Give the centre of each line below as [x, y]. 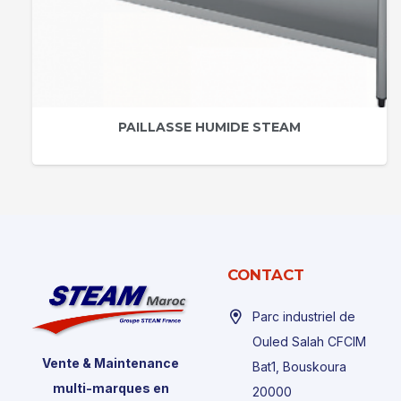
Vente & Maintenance [111, 363]
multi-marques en [111, 388]
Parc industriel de [304, 317]
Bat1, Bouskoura [300, 367]
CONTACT [266, 275]
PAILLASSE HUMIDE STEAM [209, 127]
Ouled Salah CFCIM [310, 342]
